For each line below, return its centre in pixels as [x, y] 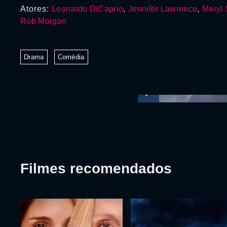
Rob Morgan [43, 21]
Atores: [36, 9]
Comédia [71, 57]
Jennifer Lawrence [163, 9]
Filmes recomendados [96, 168]
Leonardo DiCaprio [88, 9]
